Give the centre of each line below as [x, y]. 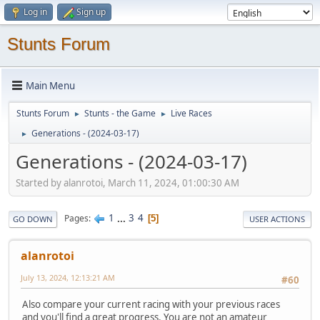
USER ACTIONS [277, 219]
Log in [35, 12]
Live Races [191, 113]
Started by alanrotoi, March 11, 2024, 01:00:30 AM [127, 182]
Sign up [91, 12]
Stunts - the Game [120, 113]
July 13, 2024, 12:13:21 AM [68, 277]
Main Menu [50, 85]
